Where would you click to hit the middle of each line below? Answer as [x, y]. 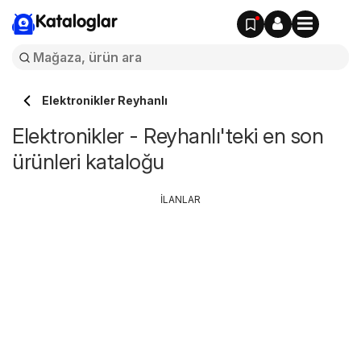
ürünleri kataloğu [88, 162]
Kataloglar [76, 23]
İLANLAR [180, 199]
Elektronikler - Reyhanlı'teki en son [168, 136]
